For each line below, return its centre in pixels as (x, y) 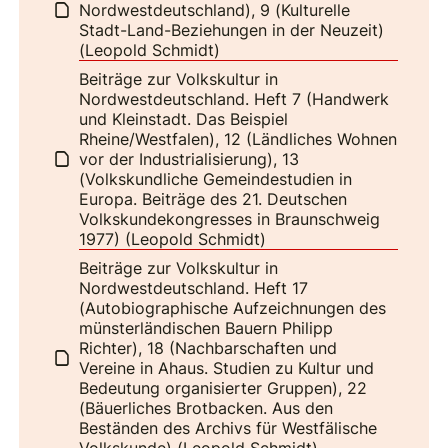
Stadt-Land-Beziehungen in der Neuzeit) (232, 29)
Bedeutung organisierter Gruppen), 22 (223, 387)
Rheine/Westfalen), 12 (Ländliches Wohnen (238, 138)
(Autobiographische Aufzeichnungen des (233, 307)
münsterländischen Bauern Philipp (206, 327)
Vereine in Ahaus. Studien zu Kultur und (227, 367)
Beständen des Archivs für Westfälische (228, 427)
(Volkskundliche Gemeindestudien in (216, 178)
